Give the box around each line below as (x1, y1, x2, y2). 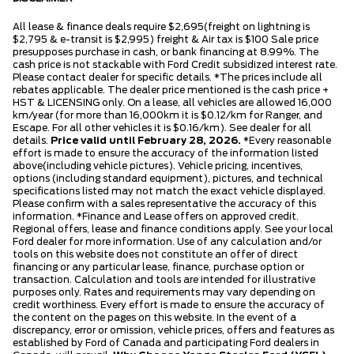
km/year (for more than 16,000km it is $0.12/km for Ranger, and (13, 110, 322, 120)
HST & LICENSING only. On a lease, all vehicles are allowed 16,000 (13, 97, 332, 107)
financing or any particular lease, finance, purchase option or (13, 262, 304, 272)
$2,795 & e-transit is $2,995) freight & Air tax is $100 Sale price (13, 34, 318, 44)
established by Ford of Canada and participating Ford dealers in (13, 337, 319, 348)
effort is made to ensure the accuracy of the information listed (13, 148, 318, 158)
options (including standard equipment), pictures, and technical (13, 173, 323, 183)
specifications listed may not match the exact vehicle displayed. (13, 186, 326, 196)
